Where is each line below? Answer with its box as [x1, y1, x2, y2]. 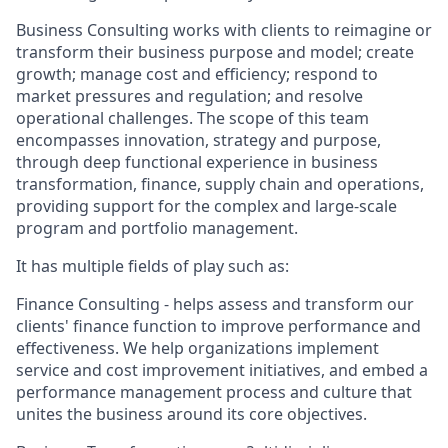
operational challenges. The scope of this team [16, 107, 369, 129]
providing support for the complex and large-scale [16, 195, 397, 217]
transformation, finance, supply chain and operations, [16, 173, 424, 195]
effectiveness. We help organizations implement [16, 337, 379, 359]
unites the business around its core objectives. [16, 403, 367, 425]
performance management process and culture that [16, 381, 412, 403]
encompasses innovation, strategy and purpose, [16, 129, 381, 151]
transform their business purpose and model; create [16, 41, 414, 63]
